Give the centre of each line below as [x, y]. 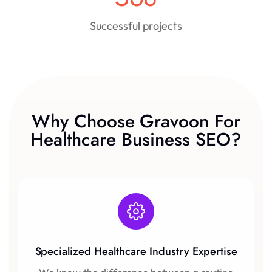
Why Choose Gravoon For [136, 121]
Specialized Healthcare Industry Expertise [136, 251]
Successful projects [136, 25]
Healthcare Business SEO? [136, 139]
